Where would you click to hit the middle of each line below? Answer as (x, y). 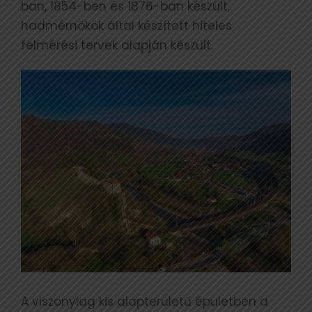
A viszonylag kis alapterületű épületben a (145, 302)
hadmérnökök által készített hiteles (126, 25)
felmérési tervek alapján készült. (117, 45)
